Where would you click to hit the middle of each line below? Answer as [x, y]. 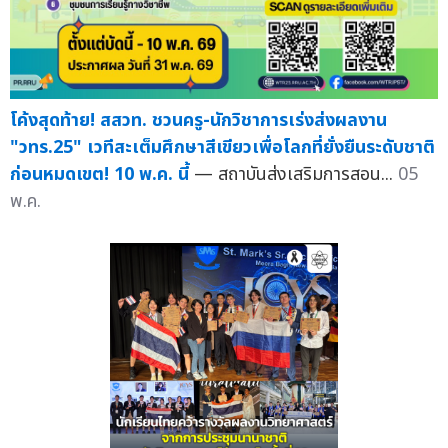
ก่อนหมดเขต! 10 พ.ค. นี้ [99, 175]
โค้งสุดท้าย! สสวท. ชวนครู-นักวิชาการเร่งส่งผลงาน [198, 121]
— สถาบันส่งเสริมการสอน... [296, 175]
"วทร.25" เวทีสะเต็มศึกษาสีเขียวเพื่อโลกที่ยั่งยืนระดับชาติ [222, 148]
